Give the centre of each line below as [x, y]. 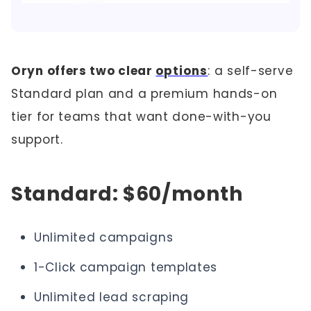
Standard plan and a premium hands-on [144, 93]
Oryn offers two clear [84, 70]
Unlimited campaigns [104, 237]
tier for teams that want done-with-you [141, 116]
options [182, 70]
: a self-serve [251, 70]
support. [37, 139]
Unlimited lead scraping [112, 297]
